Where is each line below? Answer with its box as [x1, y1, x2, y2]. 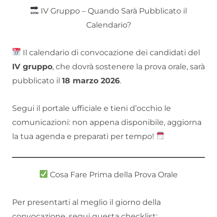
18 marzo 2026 [62, 76, 120, 85]
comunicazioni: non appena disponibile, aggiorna [12, 117, 201, 127]
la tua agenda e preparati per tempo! [12, 131, 156, 141]
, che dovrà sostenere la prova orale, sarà [52, 62, 205, 71]
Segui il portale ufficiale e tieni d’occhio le [12, 103, 171, 113]
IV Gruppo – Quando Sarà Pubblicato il [39, 6, 187, 15]
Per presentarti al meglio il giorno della [12, 197, 161, 207]
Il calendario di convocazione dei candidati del [21, 47, 201, 57]
